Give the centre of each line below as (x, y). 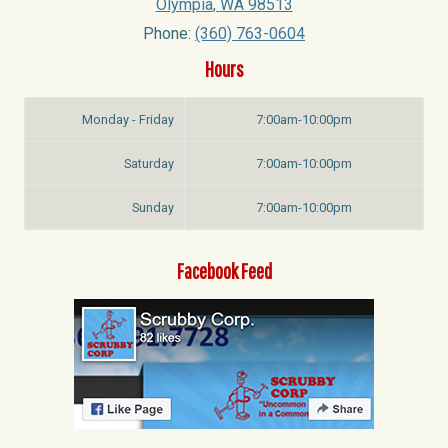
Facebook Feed (224, 270)
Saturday (149, 163)
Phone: (169, 33)
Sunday (153, 207)
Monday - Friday (128, 119)
